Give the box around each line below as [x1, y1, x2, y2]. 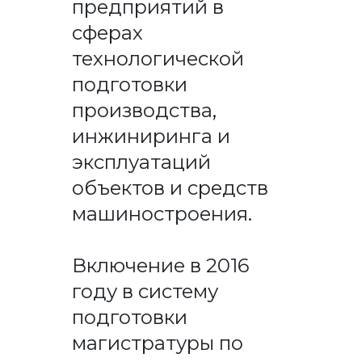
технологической [71, 46, 244, 70]
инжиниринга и [71, 124, 230, 148]
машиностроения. [71, 201, 252, 225]
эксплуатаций [71, 149, 211, 174]
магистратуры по [71, 330, 243, 355]
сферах [71, 20, 143, 44]
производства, [71, 98, 217, 122]
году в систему [71, 279, 218, 303]
